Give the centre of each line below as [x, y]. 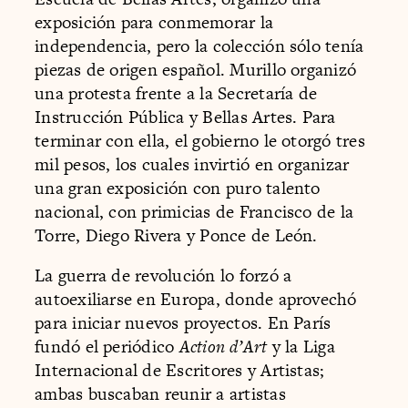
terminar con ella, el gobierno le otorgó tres [200, 141]
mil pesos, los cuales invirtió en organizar [192, 165]
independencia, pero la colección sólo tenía [199, 46]
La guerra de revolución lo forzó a [163, 275]
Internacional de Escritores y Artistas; [180, 370]
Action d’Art [223, 346]
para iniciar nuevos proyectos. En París [183, 322]
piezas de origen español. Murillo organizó [196, 70]
